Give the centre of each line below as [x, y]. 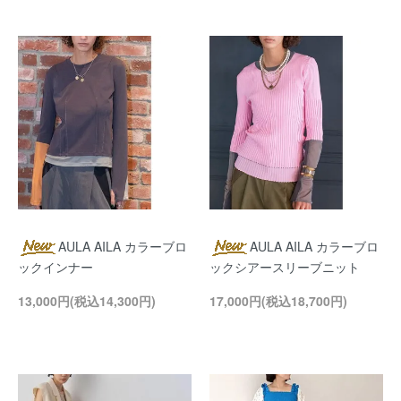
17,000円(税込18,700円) [278, 301]
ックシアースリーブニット [285, 267]
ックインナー [55, 267]
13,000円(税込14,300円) [87, 301]
